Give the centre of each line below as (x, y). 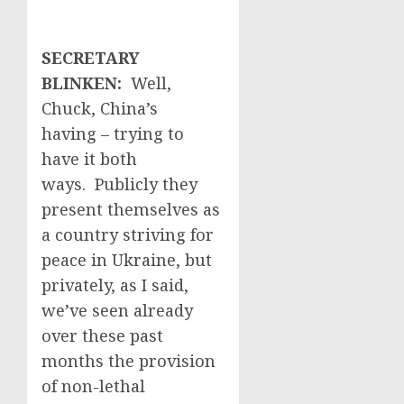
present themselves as (131, 209)
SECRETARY (91, 58)
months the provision (129, 361)
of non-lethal (93, 386)
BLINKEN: (86, 83)
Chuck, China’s (100, 108)
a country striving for (128, 234)
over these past (102, 335)
